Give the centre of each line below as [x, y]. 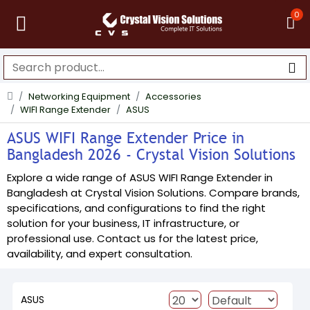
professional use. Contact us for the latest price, [133, 238]
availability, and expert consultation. [100, 254]
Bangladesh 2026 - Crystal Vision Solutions [151, 155]
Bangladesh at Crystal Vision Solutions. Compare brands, [153, 193]
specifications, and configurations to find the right [136, 208]
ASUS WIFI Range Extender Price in [126, 138]
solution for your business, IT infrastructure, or [123, 223]
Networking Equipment [79, 97]
